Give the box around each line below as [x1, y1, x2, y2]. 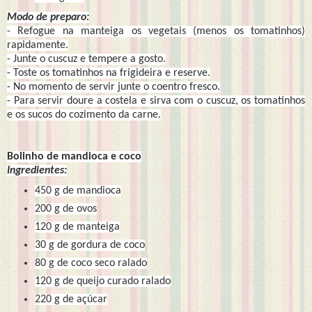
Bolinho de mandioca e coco [7, 151, 141, 163]
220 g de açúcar [34, 293, 107, 305]
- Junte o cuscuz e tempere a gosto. [7, 54, 166, 65]
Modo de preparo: [7, 12, 89, 24]
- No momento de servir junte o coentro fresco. [7, 81, 220, 93]
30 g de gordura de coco [34, 239, 145, 251]
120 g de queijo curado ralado [34, 275, 171, 287]
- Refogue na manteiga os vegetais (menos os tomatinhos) [7, 26, 305, 38]
